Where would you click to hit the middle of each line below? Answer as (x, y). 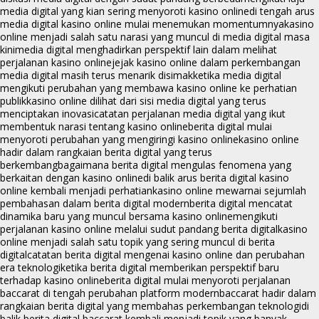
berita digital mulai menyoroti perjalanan (198, 281)
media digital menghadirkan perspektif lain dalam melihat (146, 50)
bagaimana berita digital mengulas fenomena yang (174, 165)
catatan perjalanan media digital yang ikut (190, 114)
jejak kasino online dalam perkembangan (206, 63)
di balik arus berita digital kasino (216, 178)
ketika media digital (237, 75)
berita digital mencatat (241, 204)
